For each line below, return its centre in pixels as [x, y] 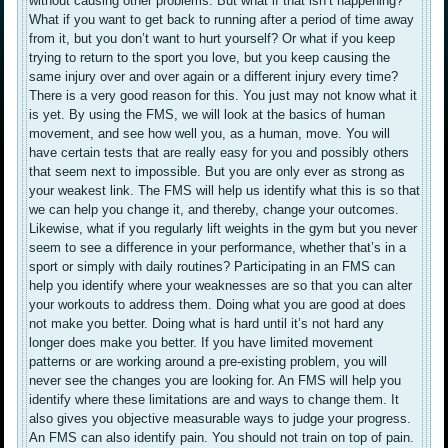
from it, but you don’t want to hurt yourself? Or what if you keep [212, 39]
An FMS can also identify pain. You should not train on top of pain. [222, 438]
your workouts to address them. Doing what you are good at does [218, 305]
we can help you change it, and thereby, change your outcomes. [214, 210]
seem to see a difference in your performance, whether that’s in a [218, 248]
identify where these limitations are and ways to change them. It [214, 400]
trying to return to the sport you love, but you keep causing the [210, 58]
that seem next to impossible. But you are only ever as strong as [217, 172]
